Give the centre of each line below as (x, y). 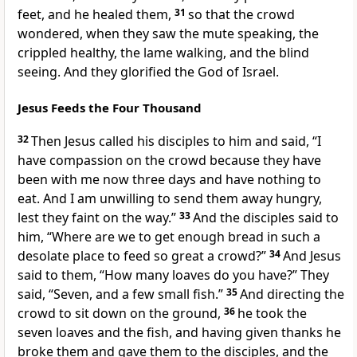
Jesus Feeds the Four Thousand (110, 108)
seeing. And (54, 72)
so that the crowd (241, 15)
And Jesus (312, 256)
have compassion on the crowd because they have (169, 161)
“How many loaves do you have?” (198, 275)
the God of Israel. (227, 72)
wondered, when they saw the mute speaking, (158, 34)
